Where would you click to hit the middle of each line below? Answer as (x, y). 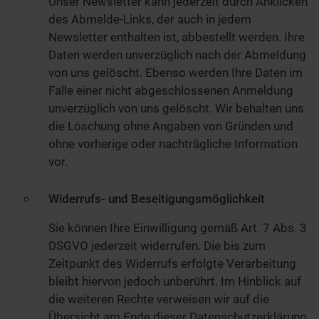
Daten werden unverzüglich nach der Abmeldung (177, 54)
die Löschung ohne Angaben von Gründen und (171, 126)
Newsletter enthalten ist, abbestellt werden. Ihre (177, 37)
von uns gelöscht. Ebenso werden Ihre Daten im (176, 72)
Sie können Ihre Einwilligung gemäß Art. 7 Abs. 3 (178, 228)
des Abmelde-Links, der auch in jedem (150, 19)
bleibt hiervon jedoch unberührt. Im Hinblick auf (175, 282)
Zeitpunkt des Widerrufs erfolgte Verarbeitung (172, 264)
